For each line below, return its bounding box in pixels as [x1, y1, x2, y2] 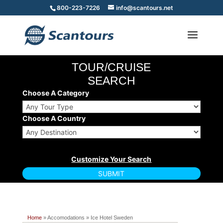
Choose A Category [22, 89, 89, 97]
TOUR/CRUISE [72, 61, 151, 74]
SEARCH [87, 74, 135, 87]
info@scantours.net [115, 4, 173, 11]
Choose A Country [22, 114, 86, 122]
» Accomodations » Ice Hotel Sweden [41, 215, 133, 221]
